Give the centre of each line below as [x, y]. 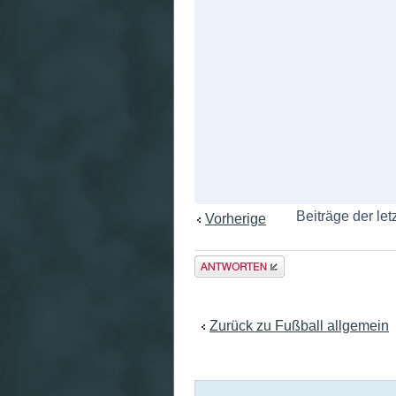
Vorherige [236, 218]
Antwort [218, 264]
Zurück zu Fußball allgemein [299, 325]
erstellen [221, 282]
